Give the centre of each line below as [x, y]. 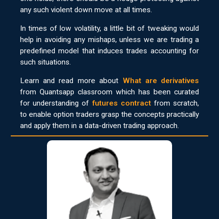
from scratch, [175, 103]
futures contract [121, 103]
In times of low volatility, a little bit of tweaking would [109, 28]
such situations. [45, 62]
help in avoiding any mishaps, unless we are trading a [109, 39]
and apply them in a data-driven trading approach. [99, 126]
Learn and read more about [71, 81]
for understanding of [56, 103]
